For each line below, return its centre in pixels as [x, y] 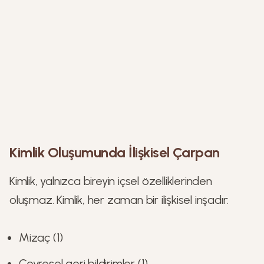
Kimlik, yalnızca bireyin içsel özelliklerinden [111, 181]
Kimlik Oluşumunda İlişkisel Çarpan [115, 152]
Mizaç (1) [41, 237]
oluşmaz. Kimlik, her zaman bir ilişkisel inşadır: [119, 200]
